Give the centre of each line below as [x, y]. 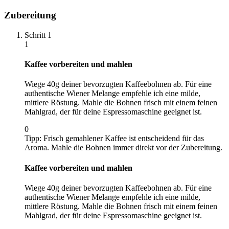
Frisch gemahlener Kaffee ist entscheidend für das [124, 139]
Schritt [36, 35]
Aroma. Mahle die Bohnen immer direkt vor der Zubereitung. [123, 148]
